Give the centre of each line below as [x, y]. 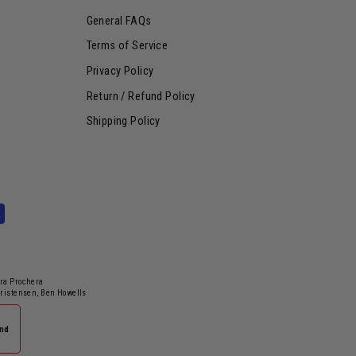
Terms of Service [127, 46]
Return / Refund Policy [141, 96]
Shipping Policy [123, 122]
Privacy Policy [120, 71]
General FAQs [119, 21]
